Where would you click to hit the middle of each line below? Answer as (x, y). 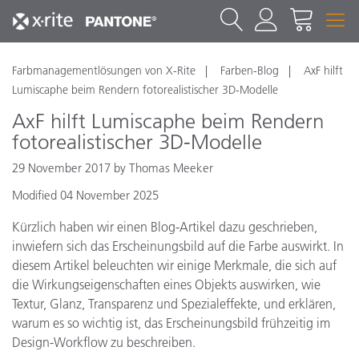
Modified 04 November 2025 (85, 195)
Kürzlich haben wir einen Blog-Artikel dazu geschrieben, (165, 227)
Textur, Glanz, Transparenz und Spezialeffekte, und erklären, (174, 304)
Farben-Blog (250, 71)
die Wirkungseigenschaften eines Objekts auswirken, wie (166, 284)
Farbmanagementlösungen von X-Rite (104, 71)
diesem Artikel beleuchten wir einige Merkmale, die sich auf (174, 265)
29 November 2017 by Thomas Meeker (113, 168)
